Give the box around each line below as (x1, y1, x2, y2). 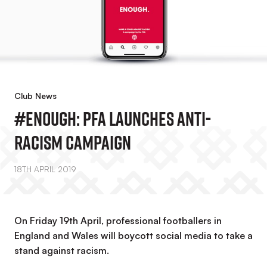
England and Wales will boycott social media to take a (14, 229, 253, 241)
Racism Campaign (14, 131, 131, 154)
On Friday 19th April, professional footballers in (14, 215, 222, 226)
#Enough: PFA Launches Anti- (14, 107, 211, 130)
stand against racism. (14, 244, 109, 256)
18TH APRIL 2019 (14, 164, 76, 174)
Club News (14, 91, 57, 101)
